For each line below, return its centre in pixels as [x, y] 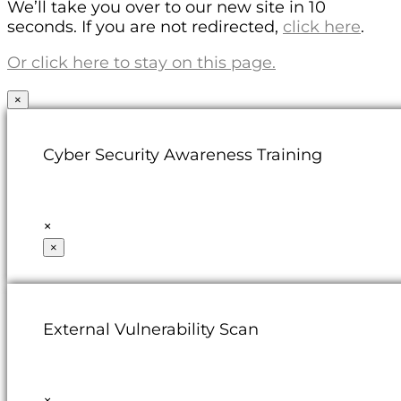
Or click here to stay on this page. [141, 62]
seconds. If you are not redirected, [145, 26]
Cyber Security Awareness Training [183, 154]
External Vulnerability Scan [151, 329]
